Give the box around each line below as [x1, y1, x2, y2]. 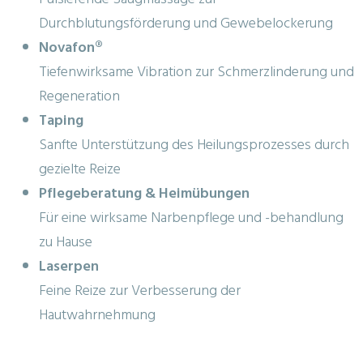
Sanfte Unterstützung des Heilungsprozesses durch [39, 132, 349, 156]
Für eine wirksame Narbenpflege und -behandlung [39, 205, 344, 229]
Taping [39, 108, 83, 132]
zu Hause [39, 229, 92, 254]
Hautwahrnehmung [39, 302, 156, 327]
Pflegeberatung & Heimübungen [39, 181, 250, 205]
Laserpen [39, 254, 99, 278]
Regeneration [39, 83, 120, 108]
